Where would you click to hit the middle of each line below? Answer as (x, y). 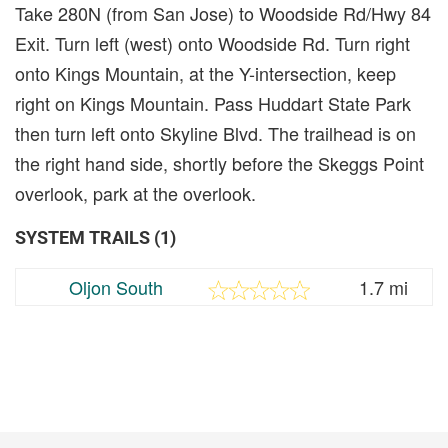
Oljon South (116, 286)
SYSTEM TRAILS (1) (95, 237)
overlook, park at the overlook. (135, 192)
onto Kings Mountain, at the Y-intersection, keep (205, 72)
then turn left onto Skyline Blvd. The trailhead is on (215, 132)
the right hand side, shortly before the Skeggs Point (219, 162)
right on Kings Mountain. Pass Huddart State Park (213, 102)
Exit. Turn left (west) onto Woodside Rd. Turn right (212, 42)
